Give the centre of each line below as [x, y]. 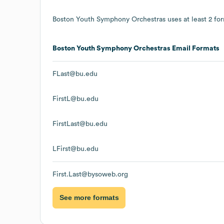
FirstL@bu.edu [75, 99]
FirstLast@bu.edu [80, 124]
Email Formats [195, 48]
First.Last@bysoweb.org [90, 174]
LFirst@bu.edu [75, 149]
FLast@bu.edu [75, 74]
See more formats [89, 198]
